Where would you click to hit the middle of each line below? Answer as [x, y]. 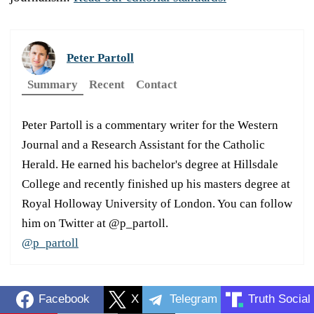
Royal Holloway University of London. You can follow [157, 203]
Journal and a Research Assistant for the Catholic [143, 144]
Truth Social [279, 299]
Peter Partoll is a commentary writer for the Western [150, 125]
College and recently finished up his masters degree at [156, 184]
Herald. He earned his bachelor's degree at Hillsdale [150, 164]
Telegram [193, 299]
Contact [157, 84]
